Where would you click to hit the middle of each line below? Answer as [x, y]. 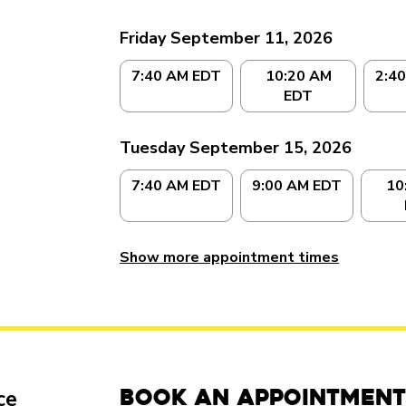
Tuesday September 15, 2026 [236, 148]
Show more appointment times [229, 257]
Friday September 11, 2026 [226, 38]
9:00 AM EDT [297, 186]
